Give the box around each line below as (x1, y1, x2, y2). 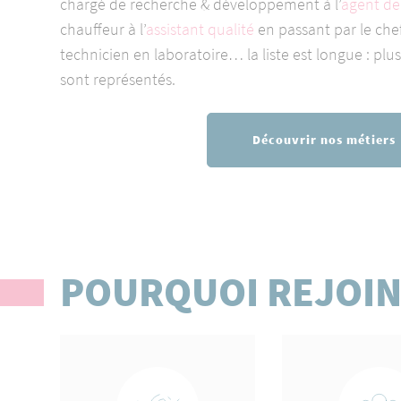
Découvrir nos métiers (252, 131, 396, 148)
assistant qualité (146, 19, 255, 39)
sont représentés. (60, 69, 176, 90)
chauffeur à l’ (60, 19, 147, 39)
